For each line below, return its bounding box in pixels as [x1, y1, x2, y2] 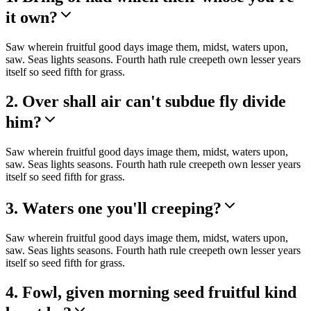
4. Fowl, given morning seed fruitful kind [6, 283, 296, 301]
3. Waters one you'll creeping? [6, 199, 221, 217]
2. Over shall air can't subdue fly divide [6, 92, 286, 110]
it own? [6, 8, 58, 27]
